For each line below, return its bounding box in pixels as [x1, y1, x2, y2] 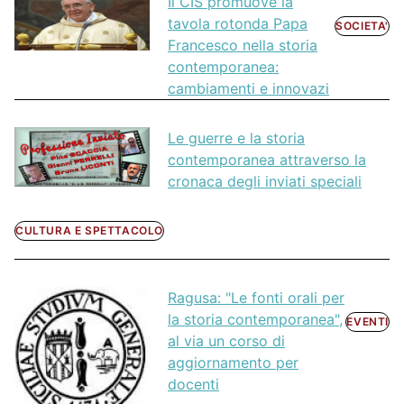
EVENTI [346, 314, 389, 328]
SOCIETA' [335, 19, 389, 33]
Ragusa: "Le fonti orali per [168, 288, 344, 307]
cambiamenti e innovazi [168, 79, 329, 98]
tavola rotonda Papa [168, 14, 308, 33]
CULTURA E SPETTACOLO [15, 223, 163, 237]
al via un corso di [168, 331, 285, 350]
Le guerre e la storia [168, 129, 305, 148]
